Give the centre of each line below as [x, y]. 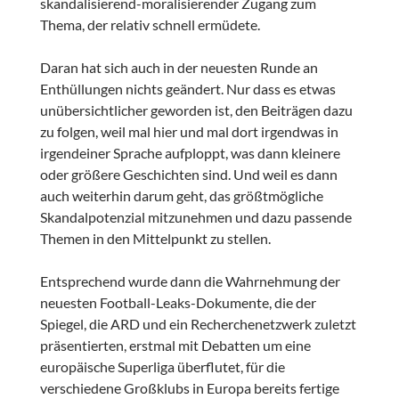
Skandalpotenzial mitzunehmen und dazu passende [195, 217]
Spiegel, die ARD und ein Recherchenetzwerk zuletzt [198, 324]
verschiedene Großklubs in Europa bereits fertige [189, 388]
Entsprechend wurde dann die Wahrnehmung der [190, 281]
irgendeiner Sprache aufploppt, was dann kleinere [190, 153]
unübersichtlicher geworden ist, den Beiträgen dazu [196, 110]
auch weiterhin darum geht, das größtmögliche [181, 196]
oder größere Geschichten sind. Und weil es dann [188, 175]
